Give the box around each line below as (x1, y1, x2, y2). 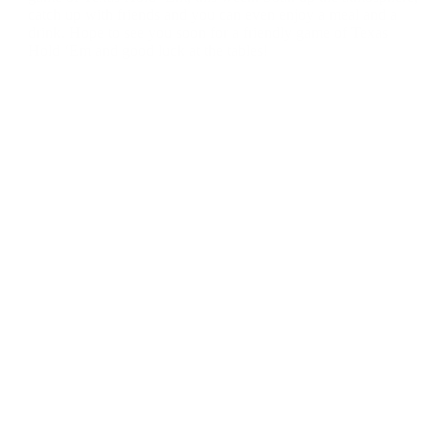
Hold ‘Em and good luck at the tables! (28, 41, 268, 59)
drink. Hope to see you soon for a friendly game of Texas (28, 23, 388, 41)
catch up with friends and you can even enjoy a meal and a (28, 5, 397, 23)
